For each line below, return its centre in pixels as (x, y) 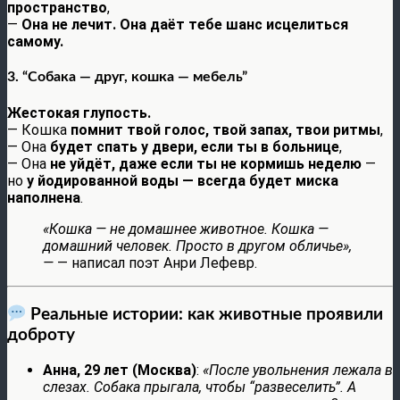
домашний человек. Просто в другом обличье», (197, 246)
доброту (41, 335)
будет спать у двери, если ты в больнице (195, 147)
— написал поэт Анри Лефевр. (155, 263)
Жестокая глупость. (79, 113)
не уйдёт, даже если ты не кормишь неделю (206, 164)
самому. (35, 41)
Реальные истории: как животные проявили (205, 314)
